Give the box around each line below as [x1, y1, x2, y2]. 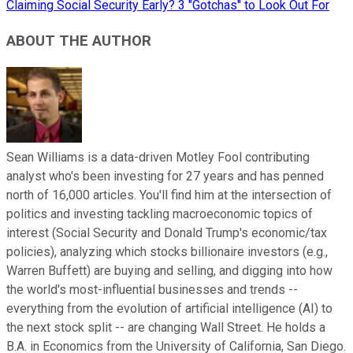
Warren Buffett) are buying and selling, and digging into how [6, 262, 333, 278]
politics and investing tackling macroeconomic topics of [6, 206, 313, 221]
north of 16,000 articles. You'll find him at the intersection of [6, 187, 332, 203]
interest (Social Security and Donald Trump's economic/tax [6, 225, 327, 240]
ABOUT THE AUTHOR [6, 32, 151, 50]
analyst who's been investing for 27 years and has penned [6, 168, 324, 184]
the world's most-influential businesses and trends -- [6, 281, 298, 297]
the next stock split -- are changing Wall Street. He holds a [6, 319, 325, 335]
